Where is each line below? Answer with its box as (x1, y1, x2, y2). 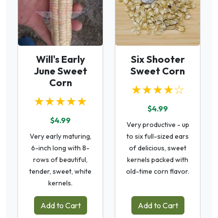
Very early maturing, (29, 132, 91, 141)
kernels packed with (127, 155, 188, 164)
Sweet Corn (130, 65, 185, 77)
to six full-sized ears (127, 132, 189, 141)
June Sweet (34, 65, 87, 77)
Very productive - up (126, 120, 189, 129)
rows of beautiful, (33, 155, 88, 164)
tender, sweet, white (29, 167, 91, 176)
